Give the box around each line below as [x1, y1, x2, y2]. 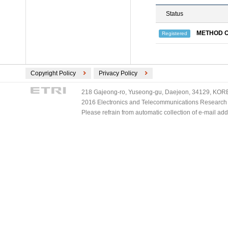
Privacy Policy [99, 70, 137, 77]
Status [166, 10, 183, 17]
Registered [162, 30, 187, 36]
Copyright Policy [31, 70, 76, 77]
